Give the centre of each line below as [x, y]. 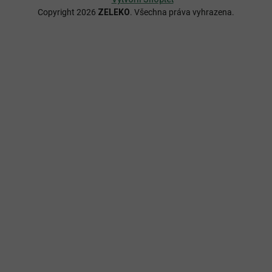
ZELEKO [114, 12]
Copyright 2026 [68, 12]
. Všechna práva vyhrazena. [182, 12]
